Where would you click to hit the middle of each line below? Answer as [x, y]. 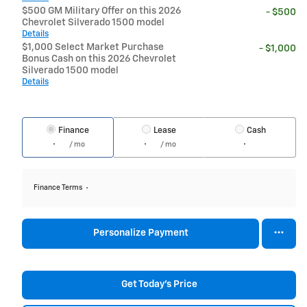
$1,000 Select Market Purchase [93, 47]
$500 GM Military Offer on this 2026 [101, 11]
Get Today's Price [159, 285]
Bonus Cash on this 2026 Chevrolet [99, 59]
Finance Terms [58, 187]
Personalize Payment [140, 233]
